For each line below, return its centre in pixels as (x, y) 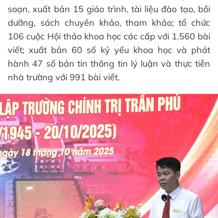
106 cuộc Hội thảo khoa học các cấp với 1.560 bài (109, 36)
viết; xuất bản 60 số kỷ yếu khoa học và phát (109, 50)
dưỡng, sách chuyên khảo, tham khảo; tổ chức (109, 22)
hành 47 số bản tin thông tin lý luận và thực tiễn (109, 63)
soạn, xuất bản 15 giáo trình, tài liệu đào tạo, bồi (109, 9)
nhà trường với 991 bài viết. (64, 77)
